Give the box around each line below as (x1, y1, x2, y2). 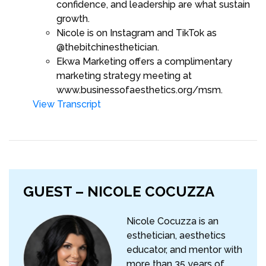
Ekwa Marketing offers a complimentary (56, 56, 232, 68)
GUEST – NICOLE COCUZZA (23, 183, 214, 201)
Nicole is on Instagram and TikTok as (56, 27, 217, 39)
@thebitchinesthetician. (56, 42, 159, 53)
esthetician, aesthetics (126, 230, 226, 242)
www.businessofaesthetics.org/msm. (56, 84, 223, 96)
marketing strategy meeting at (56, 70, 192, 82)
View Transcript (33, 99, 101, 110)
